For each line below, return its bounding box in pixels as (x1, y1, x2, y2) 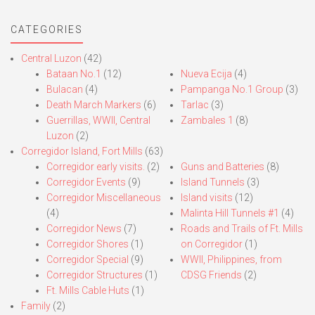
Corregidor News (46, 223, 122, 235)
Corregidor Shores (46, 238, 129, 250)
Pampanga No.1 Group (180, 84, 283, 96)
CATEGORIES (11, 24, 83, 36)
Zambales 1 (180, 115, 233, 127)
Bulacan (46, 84, 83, 96)
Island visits (180, 192, 233, 204)
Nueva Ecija (180, 68, 232, 80)
